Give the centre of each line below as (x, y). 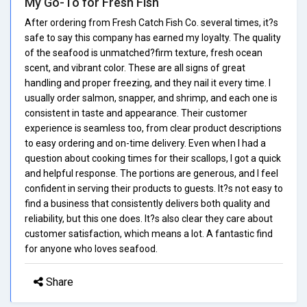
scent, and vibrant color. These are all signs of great (135, 67)
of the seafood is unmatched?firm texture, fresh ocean (144, 52)
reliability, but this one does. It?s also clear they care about (149, 218)
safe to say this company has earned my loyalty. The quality (153, 37)
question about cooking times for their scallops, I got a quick (153, 158)
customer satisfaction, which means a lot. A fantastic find (149, 233)
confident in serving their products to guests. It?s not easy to (154, 188)
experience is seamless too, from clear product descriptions (153, 128)
